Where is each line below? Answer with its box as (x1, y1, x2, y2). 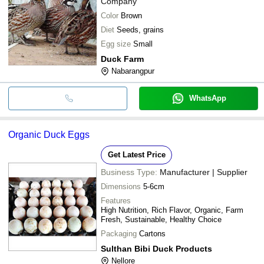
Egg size (101, 39, 131, 48)
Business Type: (101, 167, 157, 177)
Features (101, 196, 131, 205)
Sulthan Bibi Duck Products (101, 243, 212, 253)
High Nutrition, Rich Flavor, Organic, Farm (101, 205, 243, 214)
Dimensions (101, 181, 141, 191)
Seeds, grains (117, 25, 164, 34)
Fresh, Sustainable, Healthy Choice (101, 214, 222, 224)
